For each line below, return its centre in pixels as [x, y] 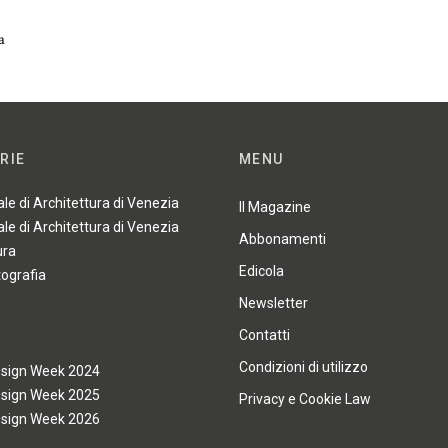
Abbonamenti [282, 239]
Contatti [264, 335]
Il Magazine [275, 207]
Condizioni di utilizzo [303, 367]
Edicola [261, 271]
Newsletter [273, 303]
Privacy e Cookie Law [305, 399]
